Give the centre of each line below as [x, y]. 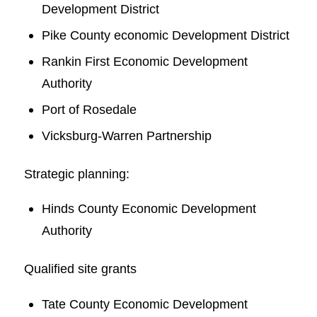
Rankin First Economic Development [144, 61]
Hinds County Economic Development [149, 209]
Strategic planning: [76, 173]
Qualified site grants [80, 269]
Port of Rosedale [89, 109]
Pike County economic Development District [165, 35]
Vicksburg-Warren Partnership [126, 135]
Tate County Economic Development [144, 304]
